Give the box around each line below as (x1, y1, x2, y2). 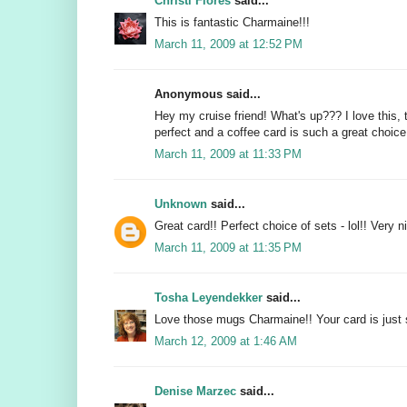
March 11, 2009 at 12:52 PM (154, 37, 303, 52)
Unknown (154, 197, 207, 212)
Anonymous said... (154, 87, 261, 102)
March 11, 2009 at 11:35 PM (154, 241, 302, 255)
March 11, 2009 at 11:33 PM (154, 147, 302, 162)
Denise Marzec (154, 384, 236, 399)
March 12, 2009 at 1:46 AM (154, 334, 297, 349)
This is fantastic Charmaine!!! (154, 15, 310, 30)
